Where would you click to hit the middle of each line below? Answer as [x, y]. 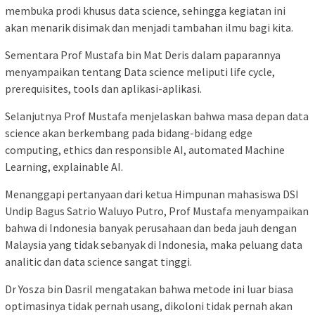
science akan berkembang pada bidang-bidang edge [129, 133]
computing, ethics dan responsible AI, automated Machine [145, 149]
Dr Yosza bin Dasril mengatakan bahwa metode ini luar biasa [149, 289]
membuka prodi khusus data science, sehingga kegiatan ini [145, 10]
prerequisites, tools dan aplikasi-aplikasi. [103, 88]
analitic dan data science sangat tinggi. [98, 261]
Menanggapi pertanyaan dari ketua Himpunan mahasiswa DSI [152, 194]
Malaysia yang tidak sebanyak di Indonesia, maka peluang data [154, 244]
